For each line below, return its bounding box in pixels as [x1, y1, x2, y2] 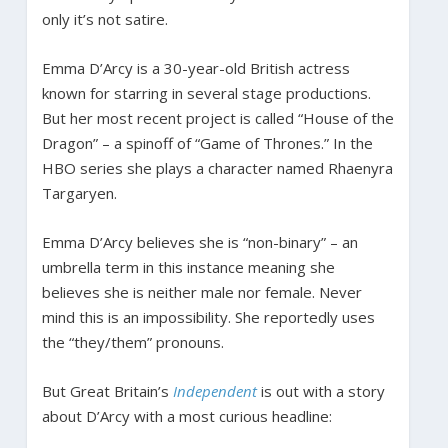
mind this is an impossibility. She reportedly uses [41, 306, 375, 327]
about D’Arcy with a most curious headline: [41, 405, 332, 426]
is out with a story [256, 380, 385, 401]
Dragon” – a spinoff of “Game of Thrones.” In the [41, 132, 373, 153]
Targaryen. [41, 182, 117, 203]
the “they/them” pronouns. [41, 331, 224, 352]
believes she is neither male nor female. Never [41, 281, 362, 302]
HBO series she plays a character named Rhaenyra [41, 157, 393, 178]
